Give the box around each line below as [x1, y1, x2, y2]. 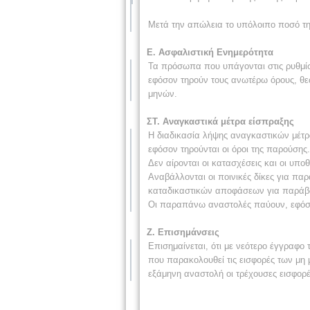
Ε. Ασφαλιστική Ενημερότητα [147, 46, 273, 57]
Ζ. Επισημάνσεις [147, 226, 219, 237]
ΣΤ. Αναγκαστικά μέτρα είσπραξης [147, 116, 294, 127]
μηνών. [148, 88, 177, 99]
